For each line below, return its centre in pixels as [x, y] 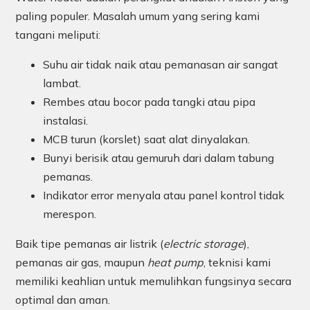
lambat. [62, 83]
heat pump [175, 263]
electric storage [203, 244]
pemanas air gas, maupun [81, 263]
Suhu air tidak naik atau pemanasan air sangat [161, 65]
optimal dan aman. [63, 300]
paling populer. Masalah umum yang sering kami [137, 16]
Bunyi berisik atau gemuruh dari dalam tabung [158, 158]
